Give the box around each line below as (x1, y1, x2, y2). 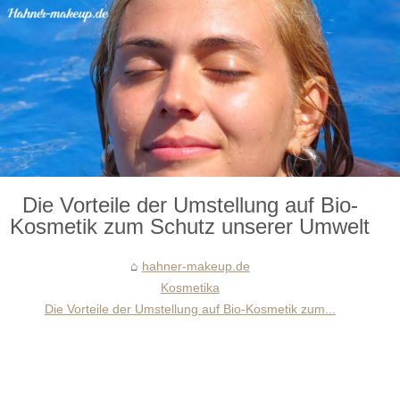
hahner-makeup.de (141, 258, 250, 273)
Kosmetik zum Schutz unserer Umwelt (10, 213, 371, 238)
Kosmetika (160, 279, 220, 295)
